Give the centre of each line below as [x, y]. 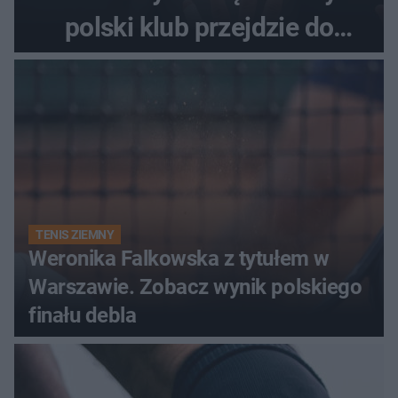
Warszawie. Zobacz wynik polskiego [195, 287]
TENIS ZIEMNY [75, 234]
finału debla [83, 315]
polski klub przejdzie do [199, 27]
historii [199, 63]
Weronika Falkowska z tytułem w [179, 258]
